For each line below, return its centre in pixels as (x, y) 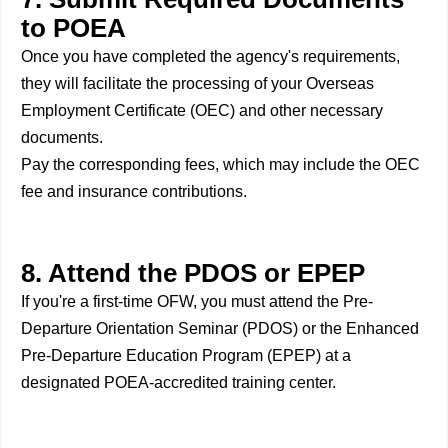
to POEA (73, 28)
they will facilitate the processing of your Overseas (197, 84)
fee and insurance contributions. (134, 192)
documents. (62, 138)
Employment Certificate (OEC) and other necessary (202, 111)
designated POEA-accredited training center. (178, 383)
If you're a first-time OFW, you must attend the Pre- (197, 302)
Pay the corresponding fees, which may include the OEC (220, 165)
